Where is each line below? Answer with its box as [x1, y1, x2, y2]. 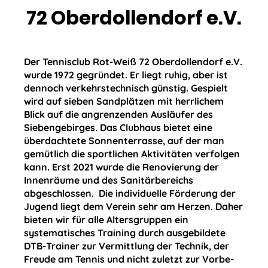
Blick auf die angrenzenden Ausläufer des [24, 108, 213, 120]
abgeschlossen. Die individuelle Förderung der [24, 187, 236, 199]
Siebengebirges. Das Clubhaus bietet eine [24, 121, 212, 133]
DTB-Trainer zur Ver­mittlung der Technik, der [24, 240, 229, 252]
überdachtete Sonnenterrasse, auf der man [24, 135, 224, 147]
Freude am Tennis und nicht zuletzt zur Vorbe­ [24, 253, 234, 265]
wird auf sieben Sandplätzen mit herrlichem [24, 95, 224, 107]
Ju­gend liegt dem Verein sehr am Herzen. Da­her [24, 200, 243, 212]
